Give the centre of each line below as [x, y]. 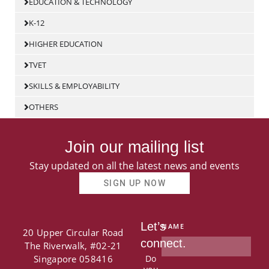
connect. [163, 243]
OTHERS [43, 107]
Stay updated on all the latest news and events [134, 166]
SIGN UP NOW [134, 183]
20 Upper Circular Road [73, 233]
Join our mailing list [134, 147]
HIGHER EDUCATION [65, 44]
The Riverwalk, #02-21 [73, 246]
